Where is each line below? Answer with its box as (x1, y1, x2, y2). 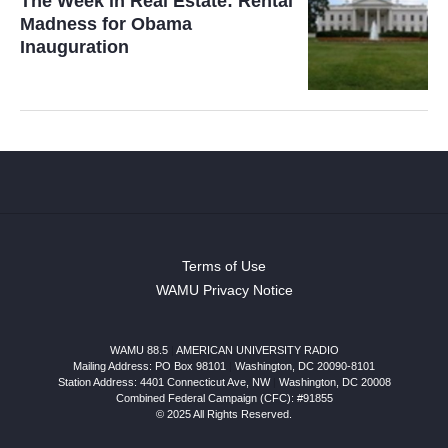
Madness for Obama (20, 13, 192, 34)
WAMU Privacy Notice (155, 281, 293, 298)
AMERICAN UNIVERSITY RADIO (175, 343, 339, 356)
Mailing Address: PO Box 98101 (73, 359, 226, 372)
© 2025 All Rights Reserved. (156, 407, 292, 420)
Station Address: (57, 375, 140, 388)
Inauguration (20, 36, 129, 57)
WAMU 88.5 (109, 343, 168, 356)
